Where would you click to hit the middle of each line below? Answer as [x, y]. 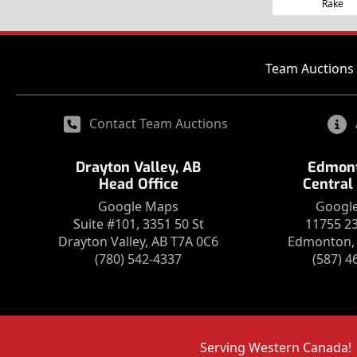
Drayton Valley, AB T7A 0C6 [139, 242]
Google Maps [139, 207]
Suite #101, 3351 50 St [138, 224]
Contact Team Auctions [159, 124]
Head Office [138, 184]
